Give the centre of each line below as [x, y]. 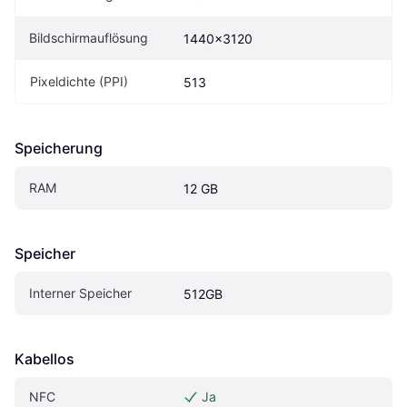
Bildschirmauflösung [89, 38]
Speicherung [59, 149]
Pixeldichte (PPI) [79, 82]
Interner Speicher [80, 293]
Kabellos [45, 359]
